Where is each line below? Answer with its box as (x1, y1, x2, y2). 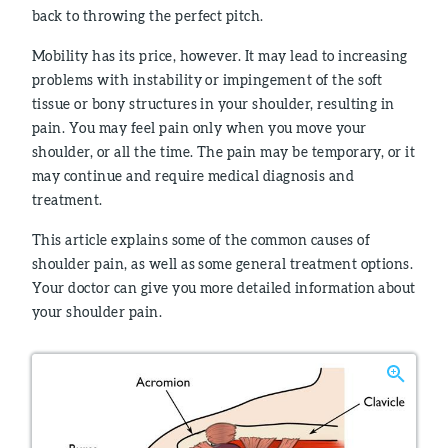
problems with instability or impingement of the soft (32, 71, 383, 88)
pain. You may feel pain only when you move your (32, 119, 367, 136)
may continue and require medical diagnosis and (32, 167, 355, 184)
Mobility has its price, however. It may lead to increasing (32, 47, 408, 64)
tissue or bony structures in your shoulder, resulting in (32, 95, 395, 112)
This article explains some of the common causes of (32, 231, 371, 248)
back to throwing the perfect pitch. (32, 7, 264, 24)
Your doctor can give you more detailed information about (32, 279, 416, 296)
